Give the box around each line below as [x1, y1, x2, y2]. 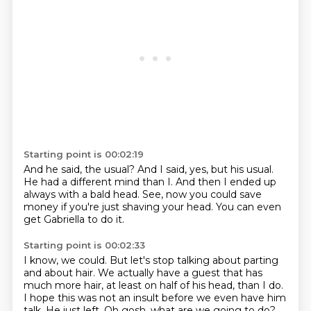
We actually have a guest [97, 267, 223, 279]
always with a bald [23, 188, 113, 201]
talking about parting [176, 254, 278, 267]
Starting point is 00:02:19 [23, 149, 144, 160]
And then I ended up [175, 176, 276, 188]
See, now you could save [142, 188, 262, 201]
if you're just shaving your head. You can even [60, 201, 281, 213]
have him [240, 292, 286, 304]
